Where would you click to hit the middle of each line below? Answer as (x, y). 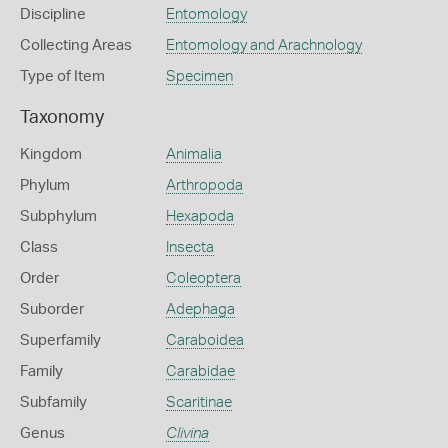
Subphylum (58, 216)
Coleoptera (203, 278)
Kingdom (51, 154)
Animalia (193, 154)
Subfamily (53, 402)
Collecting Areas (76, 45)
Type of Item (62, 76)
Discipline (53, 14)
